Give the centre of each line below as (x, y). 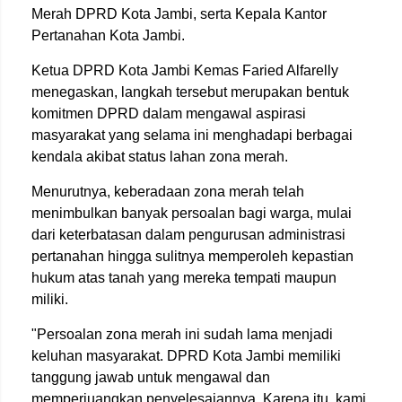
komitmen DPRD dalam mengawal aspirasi (169, 114)
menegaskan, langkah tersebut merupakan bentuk (190, 92)
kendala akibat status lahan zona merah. (160, 157)
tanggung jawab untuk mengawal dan (151, 377)
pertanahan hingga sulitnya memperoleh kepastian (192, 256)
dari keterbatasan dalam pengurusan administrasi (188, 235)
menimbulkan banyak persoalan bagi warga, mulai (192, 213)
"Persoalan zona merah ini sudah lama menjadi (182, 334)
